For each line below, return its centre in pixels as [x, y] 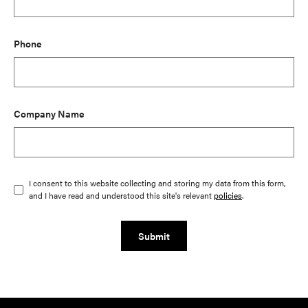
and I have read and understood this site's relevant [121, 195]
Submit [154, 235]
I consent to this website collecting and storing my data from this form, [157, 183]
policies [228, 195]
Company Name [49, 113]
